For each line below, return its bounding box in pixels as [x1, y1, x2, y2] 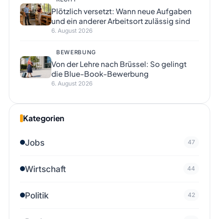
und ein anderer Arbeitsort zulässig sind [51, 16, 190, 25]
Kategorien [22, 112, 65, 123]
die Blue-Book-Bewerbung [51, 68, 149, 78]
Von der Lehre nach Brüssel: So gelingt [51, 59, 187, 68]
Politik [24, 190, 49, 200]
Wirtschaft [24, 163, 66, 174]
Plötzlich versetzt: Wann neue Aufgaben [51, 6, 192, 16]
